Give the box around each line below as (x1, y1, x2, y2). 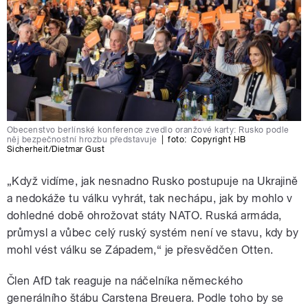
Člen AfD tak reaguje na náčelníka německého (7, 274, 243, 288)
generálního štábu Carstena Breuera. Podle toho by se (7, 291, 284, 305)
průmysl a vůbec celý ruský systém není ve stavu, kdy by (7, 226, 299, 240)
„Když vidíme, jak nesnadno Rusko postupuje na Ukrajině (7, 175, 298, 188)
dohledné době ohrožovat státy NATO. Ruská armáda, (7, 209, 282, 223)
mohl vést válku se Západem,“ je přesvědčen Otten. (7, 243, 274, 257)
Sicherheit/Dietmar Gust (7, 144, 105, 155)
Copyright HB (190, 135, 246, 145)
